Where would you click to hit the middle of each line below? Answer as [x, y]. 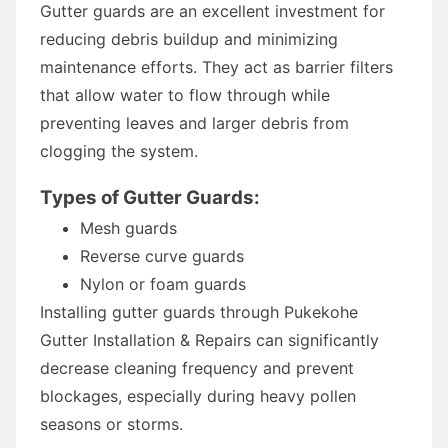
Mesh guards [128, 227]
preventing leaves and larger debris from [194, 122]
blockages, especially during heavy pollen [198, 395]
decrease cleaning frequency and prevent [197, 367]
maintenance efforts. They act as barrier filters [216, 66]
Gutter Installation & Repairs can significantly [209, 339]
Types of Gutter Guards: [150, 197]
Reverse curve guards [162, 255]
